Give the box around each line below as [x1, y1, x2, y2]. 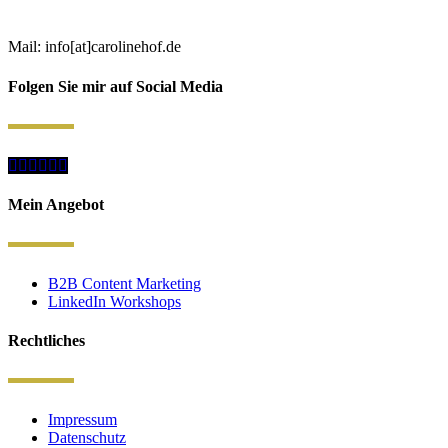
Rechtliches [8, 332, 85, 350]
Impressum [48, 411, 117, 429]
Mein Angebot [8, 195, 104, 213]
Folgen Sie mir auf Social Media [8, 77, 223, 95]
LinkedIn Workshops [48, 292, 181, 310]
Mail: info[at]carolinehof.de [8, 38, 181, 56]
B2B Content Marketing [48, 274, 201, 292]
